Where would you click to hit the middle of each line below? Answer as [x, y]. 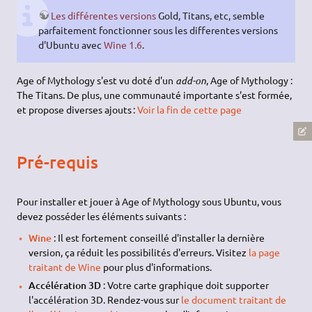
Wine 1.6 [123, 44]
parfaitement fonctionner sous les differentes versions [158, 30]
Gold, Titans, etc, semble [210, 15]
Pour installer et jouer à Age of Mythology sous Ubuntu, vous [149, 202]
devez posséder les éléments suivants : [102, 216]
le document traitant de [233, 300]
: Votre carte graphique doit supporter [185, 285]
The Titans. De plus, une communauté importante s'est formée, [155, 95]
